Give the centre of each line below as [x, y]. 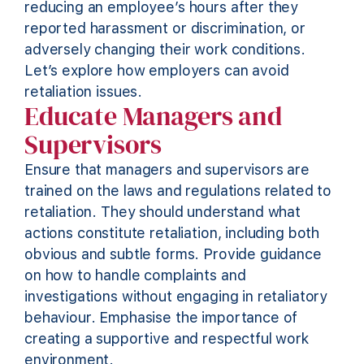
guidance [289, 253]
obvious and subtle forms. [114, 253]
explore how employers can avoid [173, 71]
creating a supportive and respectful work [167, 338]
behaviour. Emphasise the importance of [161, 317]
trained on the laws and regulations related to [178, 190]
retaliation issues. [84, 92]
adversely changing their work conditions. [165, 50]
